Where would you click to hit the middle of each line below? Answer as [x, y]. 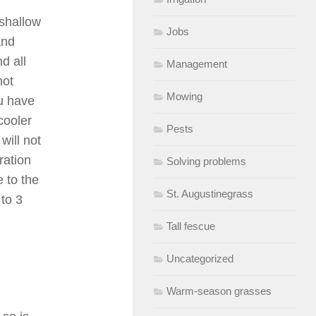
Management [197, 63]
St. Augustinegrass [210, 193]
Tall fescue [191, 226]
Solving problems [206, 161]
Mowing [184, 96]
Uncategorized [200, 258]
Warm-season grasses [219, 291]
